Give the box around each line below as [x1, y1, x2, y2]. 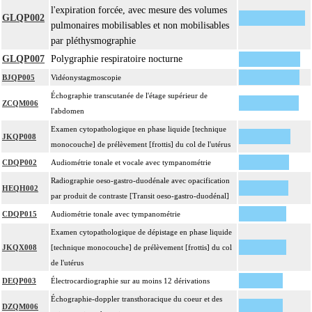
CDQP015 [2, 210, 37, 219]
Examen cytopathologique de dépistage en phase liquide [51, 228, 232, 237]
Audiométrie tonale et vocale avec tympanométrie [51, 158, 211, 167]
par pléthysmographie [51, 36, 136, 47]
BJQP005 [2, 73, 35, 82]
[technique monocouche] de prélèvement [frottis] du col [51, 243, 232, 252]
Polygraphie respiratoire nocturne [51, 54, 182, 65]
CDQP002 [2, 158, 37, 167]
